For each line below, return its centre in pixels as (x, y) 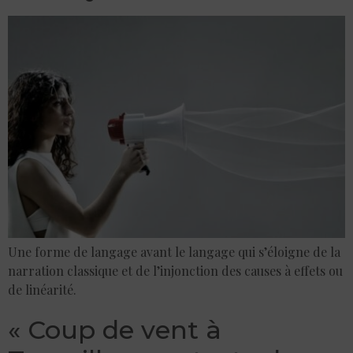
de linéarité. (42, 289)
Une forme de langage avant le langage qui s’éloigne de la (174, 251)
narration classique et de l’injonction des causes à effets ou (175, 270)
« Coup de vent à (115, 329)
